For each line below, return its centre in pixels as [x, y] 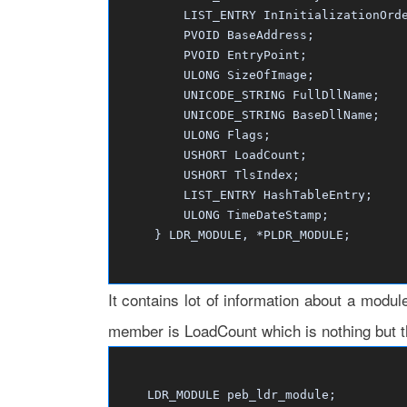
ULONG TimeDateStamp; [223, 215]
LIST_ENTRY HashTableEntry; [245, 195]
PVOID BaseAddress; [216, 35]
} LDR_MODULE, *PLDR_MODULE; [234, 235]
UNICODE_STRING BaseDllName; [248, 115]
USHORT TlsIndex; [208, 175]
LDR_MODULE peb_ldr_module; [227, 395]
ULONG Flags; [194, 135]
